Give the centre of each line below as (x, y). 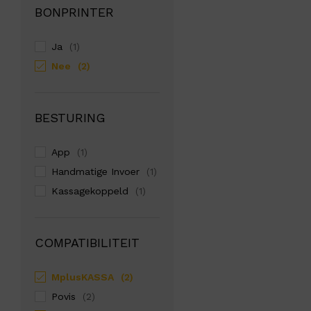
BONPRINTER (74, 12)
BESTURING (70, 117)
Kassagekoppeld (90, 191)
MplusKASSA (83, 277)
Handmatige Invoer (95, 171)
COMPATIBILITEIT (87, 242)
